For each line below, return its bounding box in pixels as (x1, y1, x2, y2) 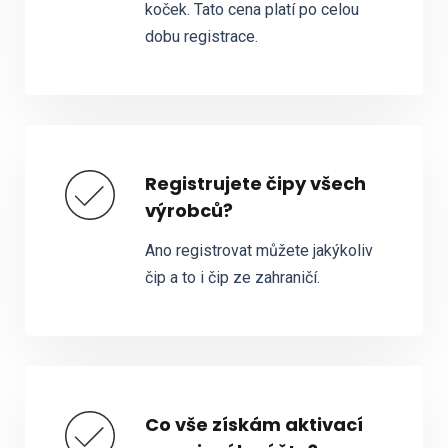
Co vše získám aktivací (144, 412, 363, 438)
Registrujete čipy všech (144, 171, 366, 197)
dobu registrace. (144, 27, 258, 47)
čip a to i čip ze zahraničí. (144, 268, 320, 288)
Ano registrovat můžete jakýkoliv (144, 241, 373, 261)
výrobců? (144, 198, 233, 224)
